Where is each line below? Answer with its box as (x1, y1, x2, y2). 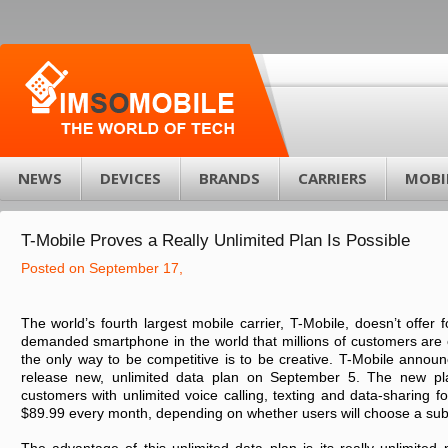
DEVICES (100, 168, 161, 188)
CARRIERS (298, 168, 367, 188)
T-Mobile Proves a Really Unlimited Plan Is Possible (20, 231, 410, 250)
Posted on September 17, (20, 260, 183, 276)
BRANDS (199, 168, 260, 188)
